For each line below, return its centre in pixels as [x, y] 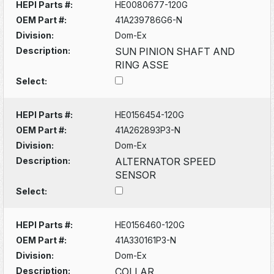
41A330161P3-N [146, 240]
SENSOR [136, 175]
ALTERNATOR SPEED [166, 161]
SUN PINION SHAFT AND [175, 51]
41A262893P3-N [148, 130]
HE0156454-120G [150, 114]
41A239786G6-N [149, 20]
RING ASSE [142, 65]
